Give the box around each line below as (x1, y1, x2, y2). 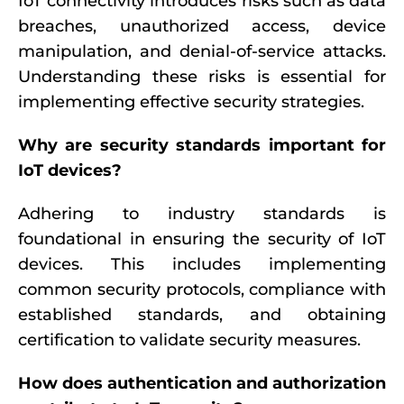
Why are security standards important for (18, 135, 386, 155)
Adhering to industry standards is (18, 204, 386, 224)
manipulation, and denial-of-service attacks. (18, 41, 386, 61)
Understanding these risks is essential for (18, 67, 386, 87)
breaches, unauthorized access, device (18, 16, 386, 36)
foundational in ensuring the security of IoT (18, 229, 386, 249)
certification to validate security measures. (18, 330, 361, 350)
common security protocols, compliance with (18, 280, 386, 299)
